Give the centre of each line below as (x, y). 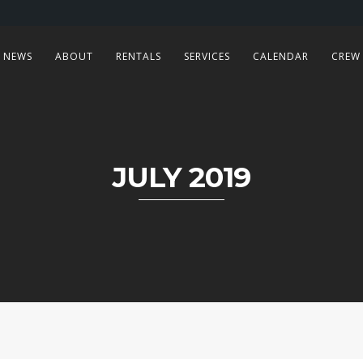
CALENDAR (280, 56)
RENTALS (138, 56)
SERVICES (207, 56)
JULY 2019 (181, 177)
